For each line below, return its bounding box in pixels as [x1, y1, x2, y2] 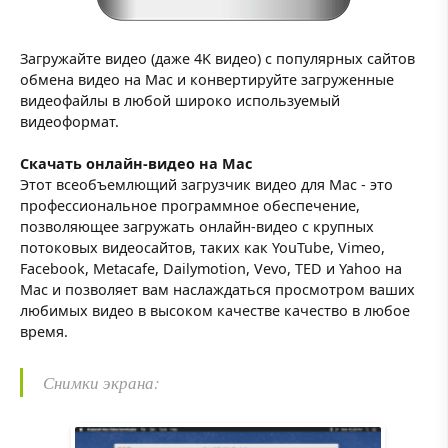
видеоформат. [20, 111, 119, 131]
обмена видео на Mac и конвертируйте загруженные [20, 69, 394, 89]
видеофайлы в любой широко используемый [20, 90, 340, 110]
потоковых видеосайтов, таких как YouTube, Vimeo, [20, 237, 385, 257]
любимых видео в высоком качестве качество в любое [20, 300, 410, 320]
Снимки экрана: [43, 370, 160, 394]
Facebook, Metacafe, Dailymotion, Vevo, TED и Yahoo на [20, 258, 402, 278]
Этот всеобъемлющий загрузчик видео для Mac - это [20, 174, 393, 194]
